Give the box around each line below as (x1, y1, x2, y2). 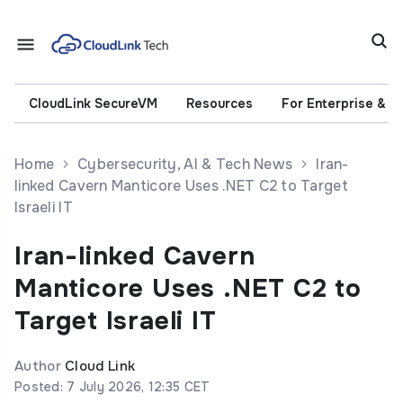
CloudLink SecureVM (29, 94, 157, 112)
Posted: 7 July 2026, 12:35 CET (14, 378, 210, 395)
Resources (186, 94, 253, 112)
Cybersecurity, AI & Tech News (77, 154, 293, 174)
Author (14, 356, 66, 375)
